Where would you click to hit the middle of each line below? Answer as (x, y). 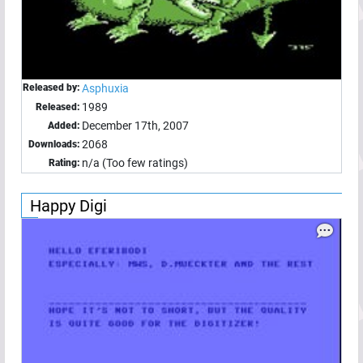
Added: (64, 125)
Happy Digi (68, 205)
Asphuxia (105, 88)
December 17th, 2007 (135, 125)
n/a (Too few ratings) (135, 162)
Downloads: (54, 144)
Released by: (51, 87)
